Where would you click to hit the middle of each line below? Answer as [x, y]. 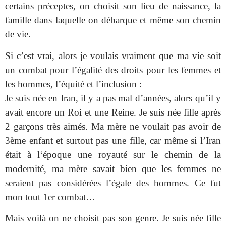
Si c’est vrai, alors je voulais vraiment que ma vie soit [113, 55]
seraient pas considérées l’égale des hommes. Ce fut [113, 183]
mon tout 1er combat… [50, 197]
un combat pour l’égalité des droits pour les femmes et [113, 70]
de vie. [18, 34]
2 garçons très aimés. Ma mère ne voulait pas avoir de [113, 126]
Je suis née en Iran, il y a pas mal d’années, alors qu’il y [113, 98]
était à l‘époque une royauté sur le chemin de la [113, 154]
